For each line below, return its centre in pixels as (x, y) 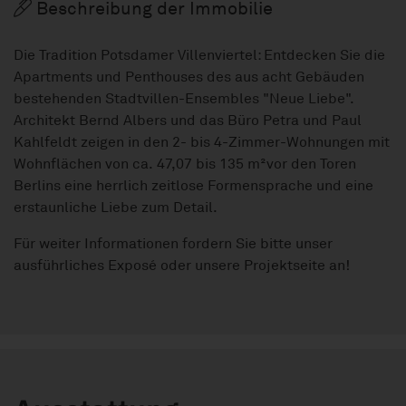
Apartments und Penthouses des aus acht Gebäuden (189, 77)
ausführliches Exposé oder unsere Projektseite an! (182, 266)
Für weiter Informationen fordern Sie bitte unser (173, 244)
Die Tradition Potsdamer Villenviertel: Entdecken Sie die (199, 56)
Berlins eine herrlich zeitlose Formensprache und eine (193, 186)
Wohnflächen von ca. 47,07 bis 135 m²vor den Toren (185, 164)
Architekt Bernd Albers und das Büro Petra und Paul (188, 121)
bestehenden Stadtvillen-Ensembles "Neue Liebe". (184, 99)
